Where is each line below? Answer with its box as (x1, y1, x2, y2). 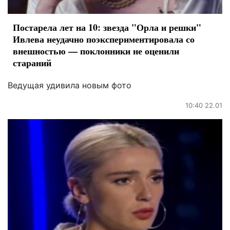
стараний (13, 56, 51, 70)
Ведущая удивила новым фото (8, 80, 131, 91)
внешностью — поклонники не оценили (13, 44, 179, 58)
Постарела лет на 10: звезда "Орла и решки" (13, 21, 201, 34)
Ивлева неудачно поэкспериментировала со (13, 32, 195, 46)
